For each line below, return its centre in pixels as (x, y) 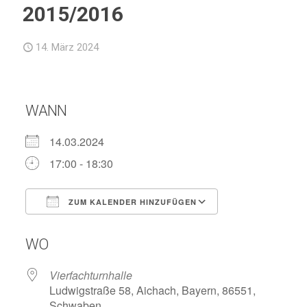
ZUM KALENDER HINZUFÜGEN (131, 202)
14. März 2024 (67, 47)
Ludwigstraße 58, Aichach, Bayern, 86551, (152, 290)
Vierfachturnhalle (90, 275)
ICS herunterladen (94, 226)
